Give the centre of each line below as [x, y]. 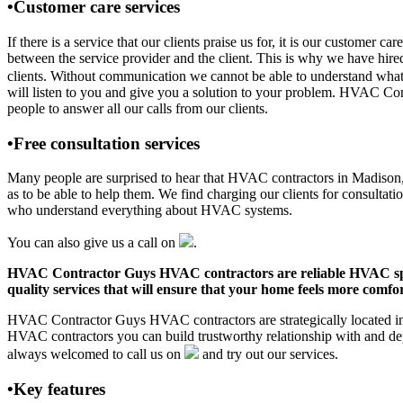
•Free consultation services [103, 143]
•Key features [56, 390]
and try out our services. [269, 354]
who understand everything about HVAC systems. [150, 210]
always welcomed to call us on [96, 354]
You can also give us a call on [93, 243]
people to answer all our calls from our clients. [138, 108]
